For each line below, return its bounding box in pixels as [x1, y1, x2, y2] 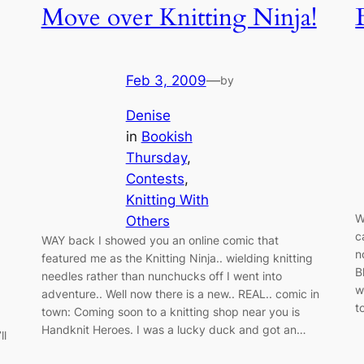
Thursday [125, 149, 187, 166]
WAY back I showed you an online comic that [41, 232, 279, 247]
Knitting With [125, 191, 209, 208]
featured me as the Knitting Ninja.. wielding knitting [41, 250, 313, 265]
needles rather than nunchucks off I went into [41, 268, 282, 283]
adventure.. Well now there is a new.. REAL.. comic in [41, 286, 319, 301]
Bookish [141, 128, 193, 145]
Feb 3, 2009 [125, 72, 206, 89]
